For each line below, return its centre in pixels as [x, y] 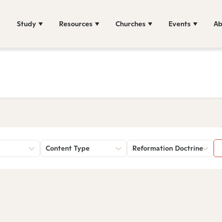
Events [180, 24]
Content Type [68, 148]
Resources [76, 24]
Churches [131, 24]
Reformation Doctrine [168, 148]
